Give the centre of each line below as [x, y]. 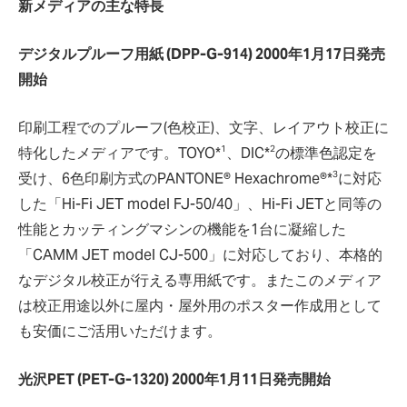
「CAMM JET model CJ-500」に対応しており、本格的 [200, 255]
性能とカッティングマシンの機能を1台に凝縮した [182, 229]
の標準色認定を [326, 153]
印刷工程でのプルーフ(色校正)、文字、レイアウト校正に [203, 128]
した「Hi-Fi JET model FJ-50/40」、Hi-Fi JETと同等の [200, 204]
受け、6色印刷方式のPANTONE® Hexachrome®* [175, 179]
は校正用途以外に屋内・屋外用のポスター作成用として [200, 306]
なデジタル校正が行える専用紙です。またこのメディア [200, 280]
